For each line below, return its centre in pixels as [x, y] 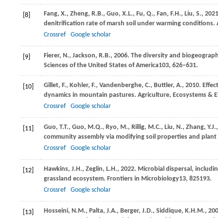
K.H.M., [196, 211]
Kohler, [81, 85]
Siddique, [171, 211]
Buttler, [165, 85]
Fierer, [53, 56]
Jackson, [86, 56]
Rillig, [140, 127]
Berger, [131, 211]
